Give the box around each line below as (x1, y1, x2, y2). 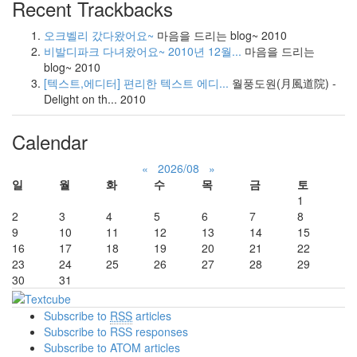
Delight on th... (44, 91, 117, 108)
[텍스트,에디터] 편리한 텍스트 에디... (44, 75, 229, 92)
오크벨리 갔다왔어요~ (44, 27, 154, 44)
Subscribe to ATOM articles (44, 339, 180, 355)
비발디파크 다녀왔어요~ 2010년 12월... (44, 43, 241, 60)
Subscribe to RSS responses (44, 323, 188, 339)
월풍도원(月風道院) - (232, 75, 336, 92)
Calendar (12, 127, 88, 156)
